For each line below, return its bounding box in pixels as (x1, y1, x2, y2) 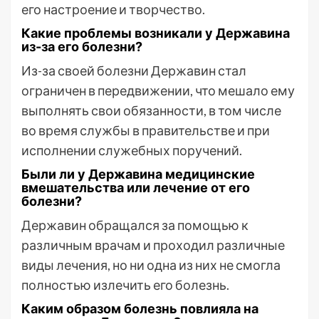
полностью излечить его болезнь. (21, 277, 229, 293)
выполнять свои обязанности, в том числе (21, 103, 281, 118)
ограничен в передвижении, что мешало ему (21, 83, 295, 98)
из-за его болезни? (21, 39, 142, 54)
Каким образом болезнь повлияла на (21, 301, 258, 316)
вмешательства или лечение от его (21, 180, 250, 195)
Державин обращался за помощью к (21, 217, 249, 233)
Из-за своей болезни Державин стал (21, 63, 246, 78)
